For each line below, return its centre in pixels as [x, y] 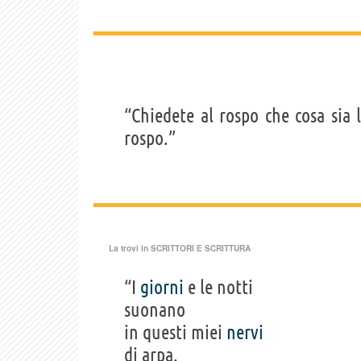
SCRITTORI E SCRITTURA [201, 249]
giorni [162, 288]
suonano [155, 310]
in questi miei [175, 333]
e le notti [218, 288]
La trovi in [130, 249]
